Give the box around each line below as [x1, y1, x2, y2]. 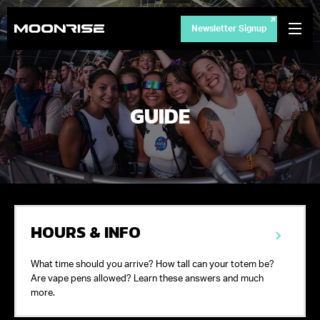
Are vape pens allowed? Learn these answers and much [31, 274, 264, 284]
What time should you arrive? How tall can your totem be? [31, 259, 274, 269]
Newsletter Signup [191, 24, 266, 34]
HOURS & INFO [31, 219, 141, 244]
